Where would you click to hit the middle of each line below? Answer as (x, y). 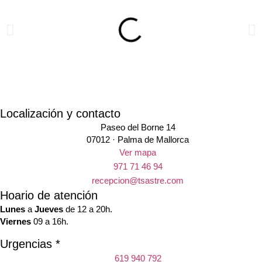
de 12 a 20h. (88, 209)
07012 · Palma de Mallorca (138, 140)
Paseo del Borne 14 (138, 127)
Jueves (49, 209)
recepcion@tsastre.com (138, 181)
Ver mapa (138, 153)
